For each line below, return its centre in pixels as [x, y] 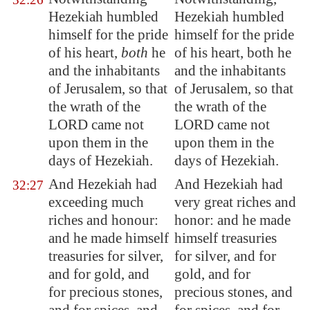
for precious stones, [106, 292]
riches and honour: [103, 220]
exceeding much [96, 202]
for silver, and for [225, 256]
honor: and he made [232, 220]
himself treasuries [226, 238]
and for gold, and [99, 274]
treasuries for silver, [106, 256]
